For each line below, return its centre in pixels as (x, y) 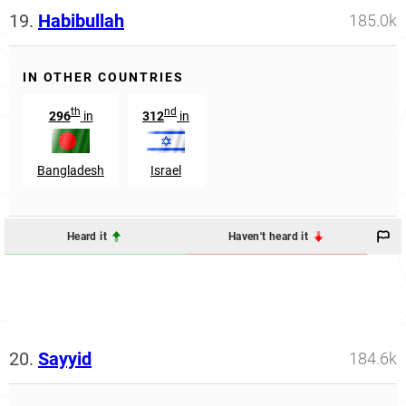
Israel (166, 171)
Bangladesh (71, 171)
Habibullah (81, 20)
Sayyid (65, 359)
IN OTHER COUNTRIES (103, 77)
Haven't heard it (270, 236)
